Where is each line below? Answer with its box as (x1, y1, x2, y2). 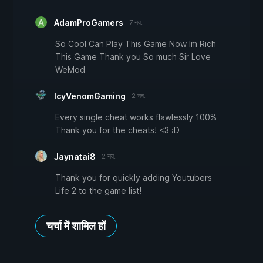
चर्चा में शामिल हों (46, 220, 106, 232)
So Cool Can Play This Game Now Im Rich (55, 39, 216, 49)
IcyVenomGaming (54, 91, 126, 102)
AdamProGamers (54, 18, 123, 28)
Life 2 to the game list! (55, 186, 141, 196)
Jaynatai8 (54, 151, 96, 162)
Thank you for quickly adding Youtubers (55, 173, 212, 183)
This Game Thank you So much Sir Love (55, 52, 211, 62)
